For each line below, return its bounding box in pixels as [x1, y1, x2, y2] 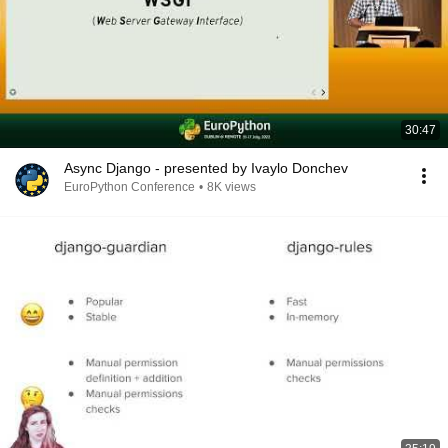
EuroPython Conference [64, 180, 195, 194]
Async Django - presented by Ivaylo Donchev [64, 160, 348, 176]
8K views [207, 180, 256, 194]
